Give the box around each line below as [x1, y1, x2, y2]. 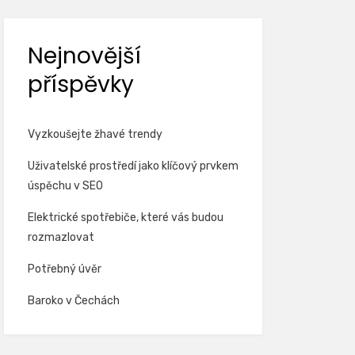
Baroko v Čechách [27, 294, 120, 307]
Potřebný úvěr [27, 262, 101, 276]
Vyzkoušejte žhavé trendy [27, 128, 162, 141]
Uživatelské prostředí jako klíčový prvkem [27, 159, 239, 173]
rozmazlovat [27, 231, 94, 244]
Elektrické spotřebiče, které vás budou [27, 211, 223, 224]
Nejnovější [27, 40, 141, 71]
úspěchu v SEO [27, 179, 103, 193]
